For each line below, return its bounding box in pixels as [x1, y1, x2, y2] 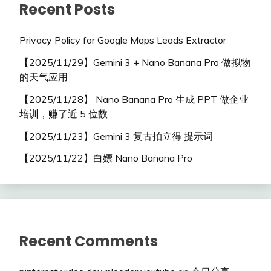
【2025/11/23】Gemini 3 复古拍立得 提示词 [19, 129, 213, 142]
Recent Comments [19, 231, 158, 252]
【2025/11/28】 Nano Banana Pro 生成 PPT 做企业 [19, 93, 249, 105]
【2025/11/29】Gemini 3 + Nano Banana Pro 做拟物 [19, 56, 250, 69]
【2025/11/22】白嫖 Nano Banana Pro [19, 152, 192, 165]
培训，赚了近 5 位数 [19, 107, 108, 120]
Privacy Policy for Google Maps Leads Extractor [19, 34, 226, 47]
